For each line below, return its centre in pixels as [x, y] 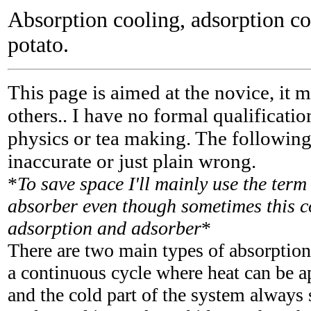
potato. [38, 45]
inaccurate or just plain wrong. [132, 161]
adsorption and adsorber [104, 228]
